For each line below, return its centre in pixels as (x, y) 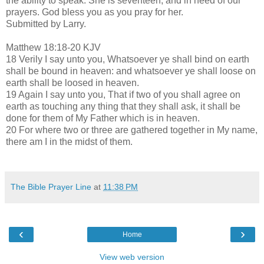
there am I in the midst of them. (69, 141)
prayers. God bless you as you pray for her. (95, 12)
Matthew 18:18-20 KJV (53, 47)
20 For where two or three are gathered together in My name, (132, 130)
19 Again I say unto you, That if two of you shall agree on (123, 94)
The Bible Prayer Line (51, 187)
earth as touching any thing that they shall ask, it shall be (123, 106)
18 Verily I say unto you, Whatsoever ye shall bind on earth (128, 59)
